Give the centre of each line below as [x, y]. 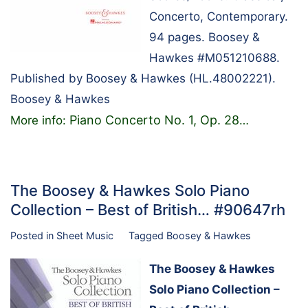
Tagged [147, 235]
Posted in [33, 235]
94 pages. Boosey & [205, 37]
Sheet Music [85, 235]
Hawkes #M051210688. [214, 57]
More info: [40, 120]
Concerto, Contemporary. [219, 16]
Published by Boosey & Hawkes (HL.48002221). [143, 78]
